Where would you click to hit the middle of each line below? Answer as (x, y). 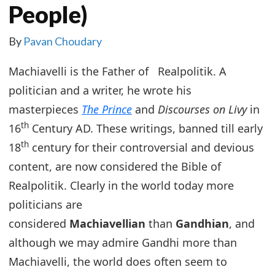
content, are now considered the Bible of (115, 166)
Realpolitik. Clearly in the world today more (121, 185)
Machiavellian (107, 223)
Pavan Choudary (63, 41)
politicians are (45, 204)
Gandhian (202, 223)
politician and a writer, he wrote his (100, 90)
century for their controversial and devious (141, 147)
